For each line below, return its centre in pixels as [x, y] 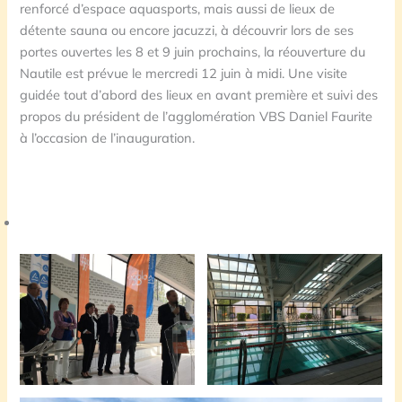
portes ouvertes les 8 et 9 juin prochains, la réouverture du [193, 52]
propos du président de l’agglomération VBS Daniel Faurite [198, 117]
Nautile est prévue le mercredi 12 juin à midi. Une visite [184, 74]
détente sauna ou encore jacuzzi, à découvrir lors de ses [187, 31]
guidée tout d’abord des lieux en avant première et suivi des [199, 95]
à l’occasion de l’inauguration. [108, 138]
